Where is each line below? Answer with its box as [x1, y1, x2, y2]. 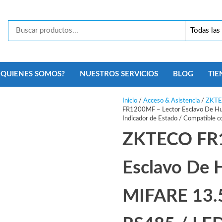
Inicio [122, 98, 137, 105]
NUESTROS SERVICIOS [79, 70, 158, 78]
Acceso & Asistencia [143, 98, 200, 105]
